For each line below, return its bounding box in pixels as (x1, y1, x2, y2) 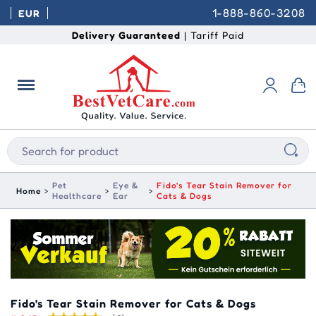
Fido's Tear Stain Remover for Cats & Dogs (11, 296, 256, 310)
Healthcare (52, 190, 102, 202)
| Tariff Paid (181, 29, 244, 41)
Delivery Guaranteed (72, 29, 181, 41)
